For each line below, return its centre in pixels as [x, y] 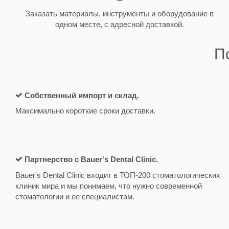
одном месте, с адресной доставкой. [119, 24]
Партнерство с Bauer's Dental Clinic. [91, 159]
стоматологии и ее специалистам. [75, 196]
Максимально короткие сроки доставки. [85, 111]
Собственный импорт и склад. [82, 95]
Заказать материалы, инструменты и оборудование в [119, 13]
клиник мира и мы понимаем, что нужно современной [109, 186]
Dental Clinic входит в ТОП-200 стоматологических [132, 175]
